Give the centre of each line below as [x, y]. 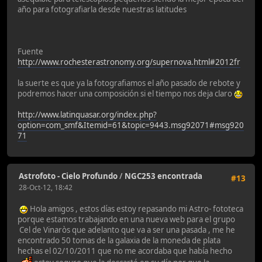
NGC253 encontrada [163, 176]
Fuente [30, 52]
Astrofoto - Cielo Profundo [68, 176]
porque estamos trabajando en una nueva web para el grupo [126, 220]
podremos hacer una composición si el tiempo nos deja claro [126, 94]
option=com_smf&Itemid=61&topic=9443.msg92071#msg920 [131, 125]
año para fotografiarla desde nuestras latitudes [102, 10]
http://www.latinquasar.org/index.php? [87, 115]
